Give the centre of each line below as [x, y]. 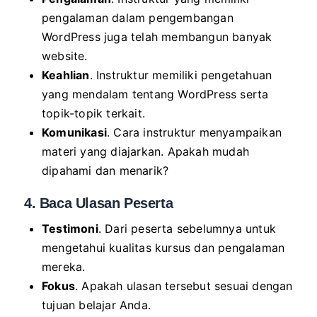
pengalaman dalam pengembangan [138, 17]
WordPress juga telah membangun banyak [157, 36]
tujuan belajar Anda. [96, 305]
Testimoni [70, 228]
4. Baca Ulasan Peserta [99, 203]
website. [65, 56]
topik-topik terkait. [93, 113]
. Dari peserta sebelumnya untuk [187, 228]
